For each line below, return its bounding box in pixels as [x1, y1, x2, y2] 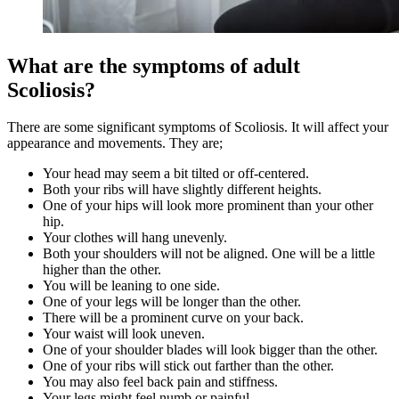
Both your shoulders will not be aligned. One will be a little [43, 246, 375, 262]
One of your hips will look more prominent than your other [43, 198, 373, 214]
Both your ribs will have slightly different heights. [43, 182, 322, 198]
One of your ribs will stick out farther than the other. [43, 358, 334, 374]
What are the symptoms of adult [7, 53, 300, 77]
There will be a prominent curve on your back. [43, 310, 304, 326]
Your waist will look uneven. [43, 326, 205, 342]
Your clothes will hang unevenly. [43, 230, 227, 246]
